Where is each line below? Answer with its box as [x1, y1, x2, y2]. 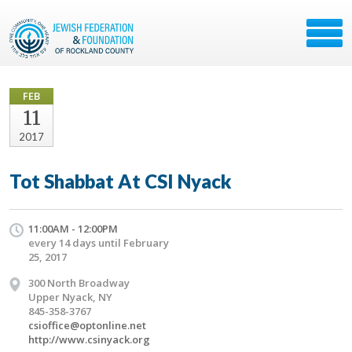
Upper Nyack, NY [28, 290, 112, 304]
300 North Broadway [28, 276, 130, 290]
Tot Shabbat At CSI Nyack [9, 170, 232, 192]
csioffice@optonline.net [28, 318, 146, 332]
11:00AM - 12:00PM [28, 222, 118, 236]
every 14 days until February [28, 236, 169, 250]
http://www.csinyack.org [28, 332, 150, 346]
